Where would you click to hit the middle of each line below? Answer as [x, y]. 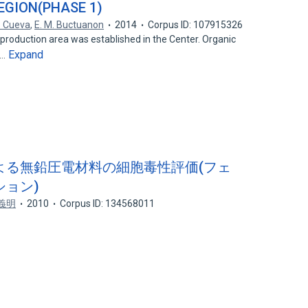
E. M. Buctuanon [69, 25]
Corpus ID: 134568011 [108, 203]
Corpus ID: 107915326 [196, 25]
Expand [26, 55]
